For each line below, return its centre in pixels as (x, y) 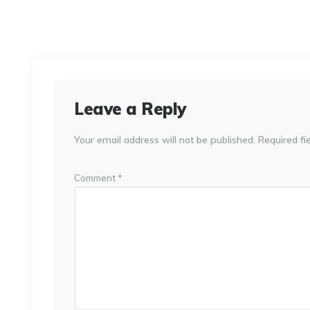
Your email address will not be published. (165, 139)
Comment (96, 177)
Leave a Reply (130, 108)
